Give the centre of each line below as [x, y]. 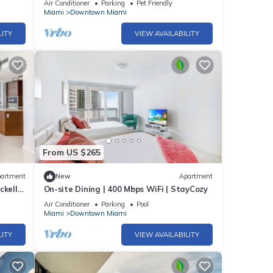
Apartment [196, 176]
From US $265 [71, 153]
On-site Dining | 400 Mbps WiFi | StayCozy [126, 189]
